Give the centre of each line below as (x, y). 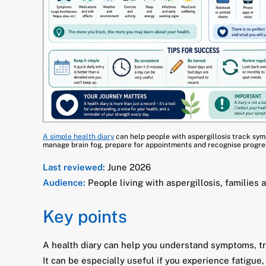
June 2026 (128, 167)
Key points (85, 216)
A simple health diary (78, 137)
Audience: (64, 183)
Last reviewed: (74, 167)
